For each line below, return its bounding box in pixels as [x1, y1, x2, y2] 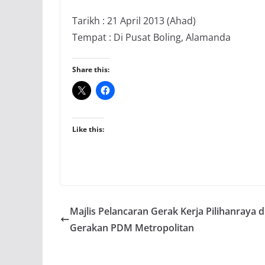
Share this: [72, 64, 109, 75]
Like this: [72, 124, 104, 134]
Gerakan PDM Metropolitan [70, 221, 194, 234]
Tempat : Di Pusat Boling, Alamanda [72, 30, 231, 44]
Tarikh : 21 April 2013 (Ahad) [72, 14, 196, 27]
